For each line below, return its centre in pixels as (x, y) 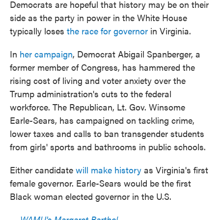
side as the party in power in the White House (98, 17)
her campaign (46, 54)
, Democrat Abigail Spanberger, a (137, 54)
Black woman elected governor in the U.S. (91, 196)
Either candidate (43, 170)
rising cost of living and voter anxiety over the (98, 80)
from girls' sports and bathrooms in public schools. (108, 147)
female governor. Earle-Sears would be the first (100, 183)
